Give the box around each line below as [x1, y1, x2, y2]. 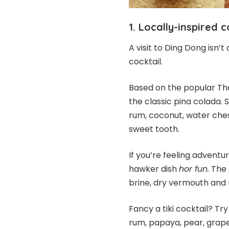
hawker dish [129, 163, 179, 175]
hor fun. [179, 163, 209, 175]
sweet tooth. [129, 123, 179, 135]
